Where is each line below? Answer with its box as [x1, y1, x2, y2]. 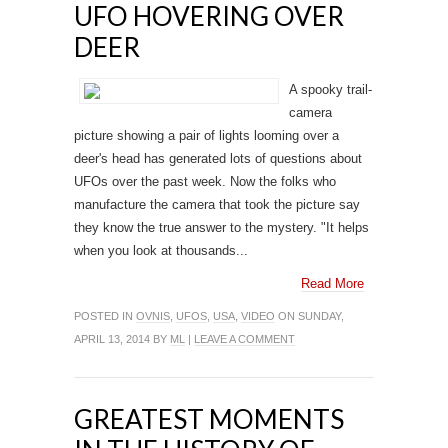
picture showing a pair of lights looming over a [74, 128, 339, 143]
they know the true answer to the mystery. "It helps [74, 220, 369, 235]
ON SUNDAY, [275, 310, 344, 322]
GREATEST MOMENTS [74, 403, 344, 435]
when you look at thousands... [74, 243, 248, 258]
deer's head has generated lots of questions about [74, 151, 362, 166]
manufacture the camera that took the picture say [74, 197, 360, 212]
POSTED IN [74, 310, 136, 322]
